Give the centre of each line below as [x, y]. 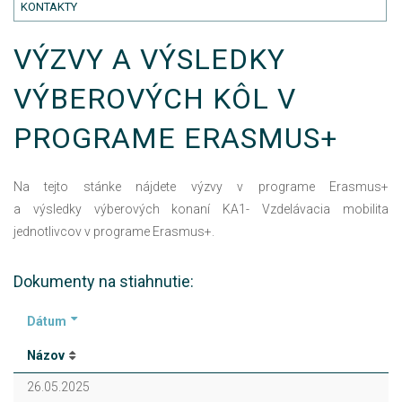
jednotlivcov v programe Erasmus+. [114, 232]
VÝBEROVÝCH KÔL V [155, 99]
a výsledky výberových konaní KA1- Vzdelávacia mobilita [201, 209]
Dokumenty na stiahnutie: [104, 281]
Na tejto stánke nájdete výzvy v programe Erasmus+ [201, 187]
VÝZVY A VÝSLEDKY [149, 59]
